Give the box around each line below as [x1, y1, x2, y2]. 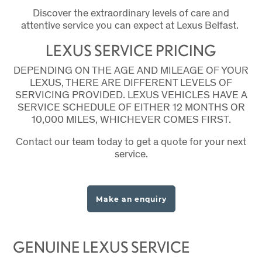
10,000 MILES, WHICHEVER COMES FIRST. [31, 112, 231, 126]
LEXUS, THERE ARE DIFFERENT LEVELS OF [30, 75, 232, 89]
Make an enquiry [95, 195, 167, 204]
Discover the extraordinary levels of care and [33, 6, 229, 20]
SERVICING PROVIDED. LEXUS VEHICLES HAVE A [15, 87, 247, 101]
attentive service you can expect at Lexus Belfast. [21, 18, 241, 32]
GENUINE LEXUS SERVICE [13, 237, 191, 256]
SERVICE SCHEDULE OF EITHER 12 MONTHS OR [17, 99, 245, 113]
